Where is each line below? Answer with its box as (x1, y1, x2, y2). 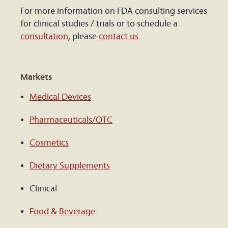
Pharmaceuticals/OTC (30, 115, 112, 125)
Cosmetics (30, 138, 69, 148)
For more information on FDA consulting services (20, 6, 207, 16)
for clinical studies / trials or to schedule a (20, 19, 178, 29)
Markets (20, 72, 52, 82)
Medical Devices (30, 92, 91, 102)
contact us (99, 32, 138, 42)
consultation (20, 32, 68, 42)
